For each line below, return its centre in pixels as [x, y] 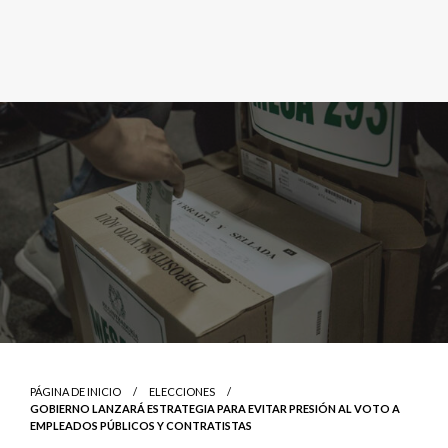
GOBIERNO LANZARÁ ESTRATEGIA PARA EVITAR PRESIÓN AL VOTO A [215, 408]
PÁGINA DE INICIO [75, 391]
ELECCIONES [182, 391]
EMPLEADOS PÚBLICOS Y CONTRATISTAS [141, 425]
